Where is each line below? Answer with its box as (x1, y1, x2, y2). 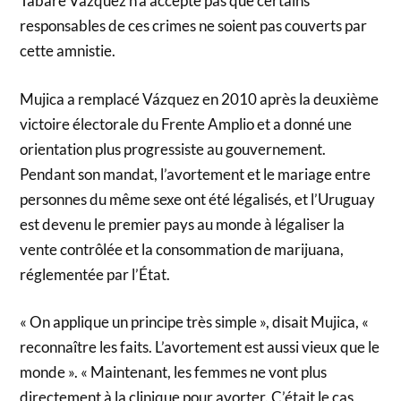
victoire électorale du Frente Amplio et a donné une (20, 114, 353, 133)
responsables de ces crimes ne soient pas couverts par (20, 16, 368, 36)
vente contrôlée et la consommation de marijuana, (20, 239, 345, 259)
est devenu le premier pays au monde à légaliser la (20, 214, 346, 234)
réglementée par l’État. (20, 264, 171, 284)
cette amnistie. (20, 41, 116, 61)
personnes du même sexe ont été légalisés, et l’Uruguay (20, 189, 376, 209)
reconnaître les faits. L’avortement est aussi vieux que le (20, 337, 380, 357)
